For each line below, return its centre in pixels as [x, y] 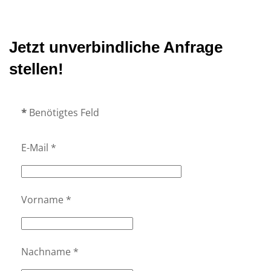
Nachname [46, 251]
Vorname [42, 199]
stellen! [36, 69]
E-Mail [35, 147]
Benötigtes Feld [63, 112]
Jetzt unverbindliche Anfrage [116, 47]
